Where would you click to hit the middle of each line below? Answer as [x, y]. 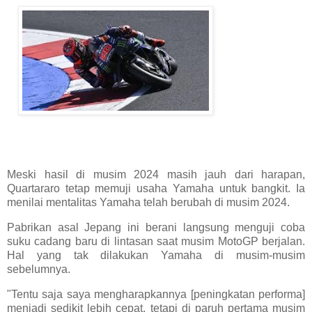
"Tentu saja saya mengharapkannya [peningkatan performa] [156, 294]
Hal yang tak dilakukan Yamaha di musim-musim [156, 255]
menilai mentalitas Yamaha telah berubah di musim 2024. [148, 203]
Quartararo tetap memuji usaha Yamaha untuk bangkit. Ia [156, 189]
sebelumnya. [39, 269]
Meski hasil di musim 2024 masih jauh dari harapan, [156, 175]
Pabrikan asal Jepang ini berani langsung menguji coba [156, 227]
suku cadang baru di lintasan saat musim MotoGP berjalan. [156, 241]
